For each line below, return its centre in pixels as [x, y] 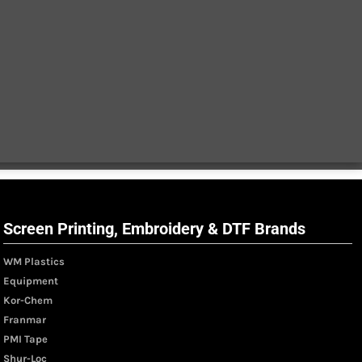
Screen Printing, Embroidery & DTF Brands [154, 229]
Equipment [30, 281]
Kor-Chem [27, 301]
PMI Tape [25, 339]
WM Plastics [34, 262]
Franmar [24, 320]
